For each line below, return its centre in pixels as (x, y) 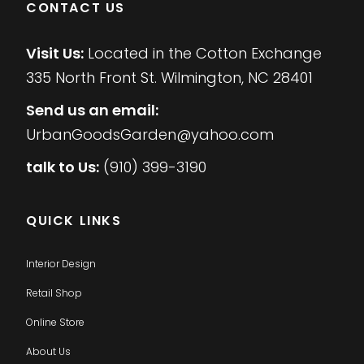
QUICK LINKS (74, 221)
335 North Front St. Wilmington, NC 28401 (169, 78)
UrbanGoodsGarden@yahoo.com (150, 135)
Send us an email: (92, 110)
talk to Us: (63, 167)
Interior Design (61, 264)
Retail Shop (54, 293)
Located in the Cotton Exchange (203, 54)
